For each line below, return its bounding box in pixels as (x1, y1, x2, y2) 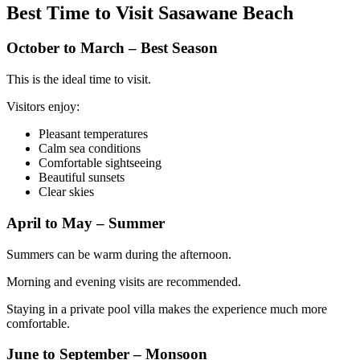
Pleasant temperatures (39, 127, 148, 141)
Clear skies (39, 185, 94, 199)
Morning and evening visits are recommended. (6, 274, 241, 288)
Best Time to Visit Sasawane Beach (6, 2, 293, 23)
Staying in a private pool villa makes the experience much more (6, 301, 327, 316)
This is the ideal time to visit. (6, 72, 151, 87)
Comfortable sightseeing (39, 156, 162, 170)
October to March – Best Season (6, 39, 218, 57)
